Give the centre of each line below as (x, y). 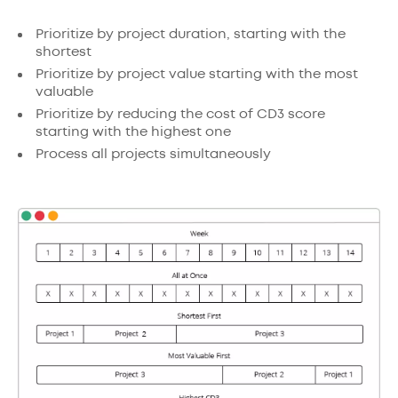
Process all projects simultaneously (153, 155)
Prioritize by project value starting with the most (197, 75)
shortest (64, 52)
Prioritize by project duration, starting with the (191, 35)
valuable (64, 92)
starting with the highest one (133, 132)
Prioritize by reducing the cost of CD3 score (180, 115)
